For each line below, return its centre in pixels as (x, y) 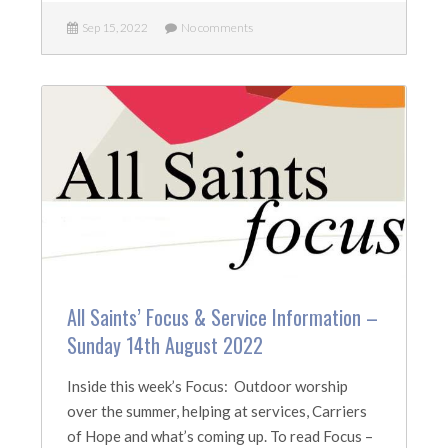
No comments (215, 27)
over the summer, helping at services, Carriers (217, 411)
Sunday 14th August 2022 (165, 345)
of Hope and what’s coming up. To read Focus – (220, 436)
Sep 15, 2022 (113, 27)
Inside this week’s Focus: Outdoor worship (208, 386)
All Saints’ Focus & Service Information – (223, 317)
